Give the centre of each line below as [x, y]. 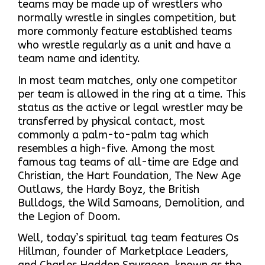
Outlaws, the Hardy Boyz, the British [109, 189]
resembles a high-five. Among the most [116, 148]
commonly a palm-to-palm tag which [113, 135]
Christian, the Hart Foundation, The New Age [129, 175]
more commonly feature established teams [125, 31]
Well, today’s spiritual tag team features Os [128, 238]
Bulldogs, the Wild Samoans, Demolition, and [131, 203]
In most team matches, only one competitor [127, 80]
